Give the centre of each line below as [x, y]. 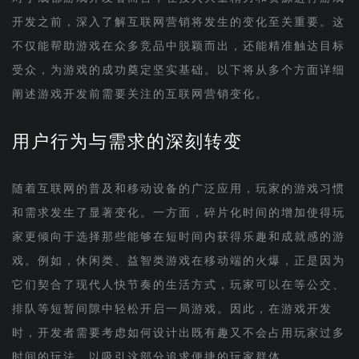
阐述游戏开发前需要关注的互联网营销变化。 [140, 94]
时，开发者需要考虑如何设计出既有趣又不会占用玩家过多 [178, 333]
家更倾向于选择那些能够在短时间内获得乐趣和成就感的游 [178, 237]
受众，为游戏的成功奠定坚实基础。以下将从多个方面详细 [178, 70]
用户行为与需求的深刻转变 [127, 141]
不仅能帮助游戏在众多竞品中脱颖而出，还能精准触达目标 [178, 46]
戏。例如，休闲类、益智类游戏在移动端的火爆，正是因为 [178, 261]
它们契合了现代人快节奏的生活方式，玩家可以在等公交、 [178, 285]
